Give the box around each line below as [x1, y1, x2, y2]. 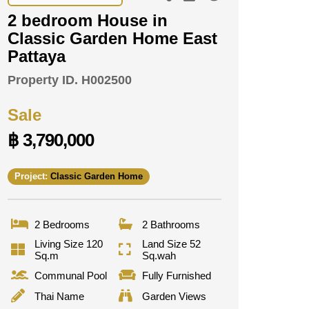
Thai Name [34, 290, 84, 302]
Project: [14, 171, 50, 182]
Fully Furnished [141, 269, 211, 281]
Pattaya [8, 47, 66, 66]
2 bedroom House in [8, 11, 168, 30]
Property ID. [8, 72, 78, 87]
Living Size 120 [34, 238, 103, 250]
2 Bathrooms [141, 218, 200, 230]
